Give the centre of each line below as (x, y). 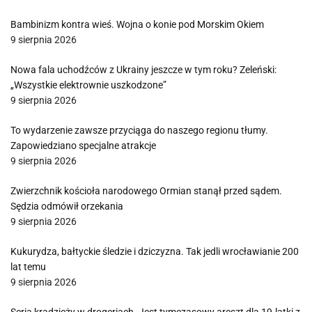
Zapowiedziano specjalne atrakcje (83, 146)
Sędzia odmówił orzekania (67, 206)
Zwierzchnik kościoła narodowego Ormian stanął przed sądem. (146, 191)
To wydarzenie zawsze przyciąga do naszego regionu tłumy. (139, 130)
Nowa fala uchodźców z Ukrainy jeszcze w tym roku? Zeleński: (143, 70)
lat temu (28, 267)
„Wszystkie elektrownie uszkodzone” (88, 85)
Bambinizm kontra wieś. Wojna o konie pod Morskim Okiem (137, 24)
